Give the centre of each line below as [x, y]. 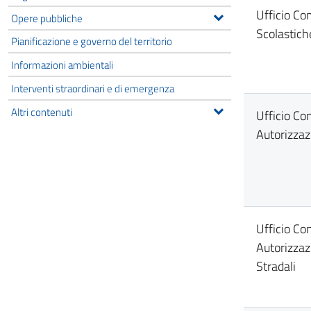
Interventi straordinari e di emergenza [93, 88]
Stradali [276, 266]
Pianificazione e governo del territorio [92, 41]
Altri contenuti [42, 111]
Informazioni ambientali [62, 65]
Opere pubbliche [47, 18]
